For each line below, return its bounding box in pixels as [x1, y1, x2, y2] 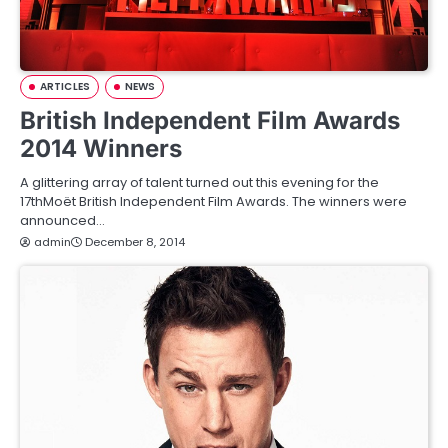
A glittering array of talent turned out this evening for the [20, 173, 379, 193]
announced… [20, 211, 105, 231]
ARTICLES [40, 79, 90, 95]
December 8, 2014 [85, 234, 185, 251]
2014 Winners [20, 134, 182, 164]
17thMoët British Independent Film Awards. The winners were [20, 192, 407, 212]
